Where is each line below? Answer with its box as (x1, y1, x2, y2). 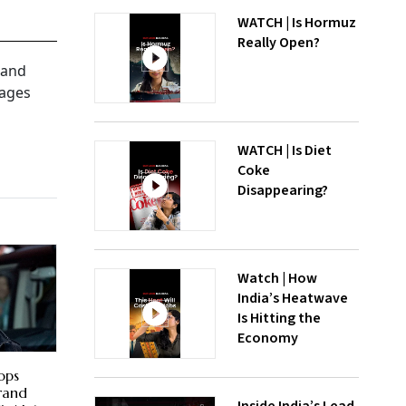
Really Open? (237, 33, 320, 53)
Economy (237, 328, 298, 348)
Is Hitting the (237, 308, 321, 328)
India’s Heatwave (237, 288, 348, 308)
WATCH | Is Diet (237, 140, 332, 160)
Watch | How (237, 268, 317, 288)
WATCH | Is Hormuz (237, 13, 356, 33)
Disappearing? (237, 180, 328, 200)
